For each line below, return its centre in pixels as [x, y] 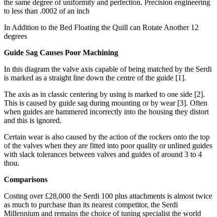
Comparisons [26, 180]
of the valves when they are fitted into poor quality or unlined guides [108, 146]
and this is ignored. [33, 121]
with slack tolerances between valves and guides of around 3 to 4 [103, 155]
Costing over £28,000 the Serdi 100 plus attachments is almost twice [108, 196]
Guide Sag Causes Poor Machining [61, 53]
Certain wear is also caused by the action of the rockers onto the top [107, 137]
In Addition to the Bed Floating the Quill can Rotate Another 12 [101, 28]
